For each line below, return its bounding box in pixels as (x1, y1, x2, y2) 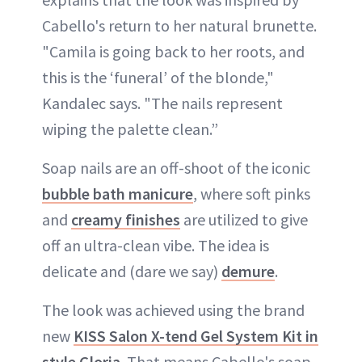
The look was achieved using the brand (42, 299, 305, 320)
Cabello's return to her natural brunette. (42, 15, 317, 36)
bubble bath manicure (42, 183, 193, 204)
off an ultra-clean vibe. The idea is (42, 234, 269, 255)
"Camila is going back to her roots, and (42, 40, 305, 61)
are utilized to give (180, 208, 308, 229)
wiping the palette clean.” (42, 118, 218, 139)
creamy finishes (71, 208, 180, 229)
